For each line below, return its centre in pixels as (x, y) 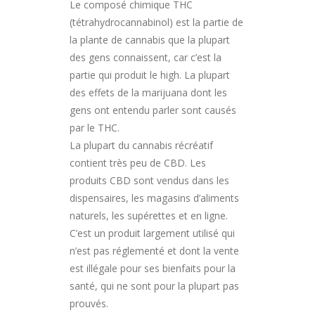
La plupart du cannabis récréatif (141, 145)
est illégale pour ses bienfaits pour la (153, 268)
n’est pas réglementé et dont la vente (154, 250)
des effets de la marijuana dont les (148, 92)
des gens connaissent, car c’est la (146, 57)
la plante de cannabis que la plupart (150, 39)
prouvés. (89, 303)
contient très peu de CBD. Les (138, 162)
